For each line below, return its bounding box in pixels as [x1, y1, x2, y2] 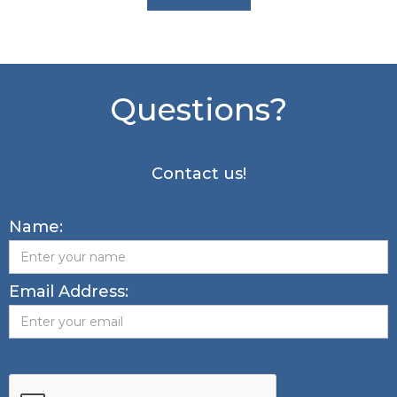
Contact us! [151, 163, 246, 183]
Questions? [110, 90, 287, 128]
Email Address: [9, 280, 128, 301]
